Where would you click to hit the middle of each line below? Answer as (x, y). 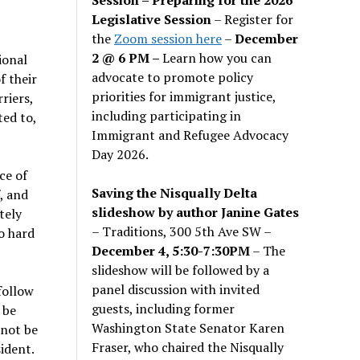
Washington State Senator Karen (188, 327)
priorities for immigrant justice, (184, 96)
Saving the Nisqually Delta (175, 192)
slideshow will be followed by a (181, 270)
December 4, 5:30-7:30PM (171, 250)
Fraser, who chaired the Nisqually (188, 347)
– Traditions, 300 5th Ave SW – (182, 231)
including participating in (167, 115)
